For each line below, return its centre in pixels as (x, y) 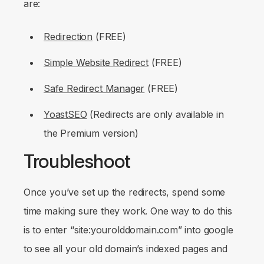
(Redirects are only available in (155, 114)
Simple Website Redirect (96, 62)
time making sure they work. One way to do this (128, 211)
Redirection (68, 36)
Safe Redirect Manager (94, 88)
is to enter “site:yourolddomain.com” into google (128, 230)
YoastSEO (65, 114)
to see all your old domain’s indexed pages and (126, 248)
